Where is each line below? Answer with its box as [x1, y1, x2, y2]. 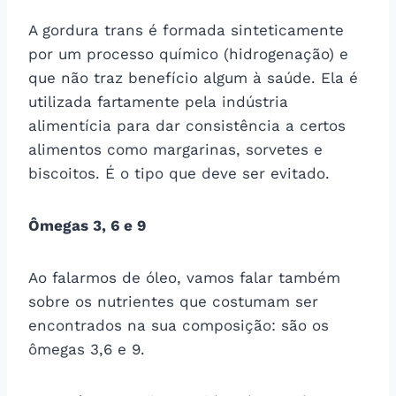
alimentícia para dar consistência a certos [28, 116, 346, 134]
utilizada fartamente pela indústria [28, 92, 288, 110]
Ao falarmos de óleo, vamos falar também [28, 268, 340, 286]
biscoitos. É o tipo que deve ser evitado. [28, 164, 330, 182]
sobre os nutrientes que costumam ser [28, 292, 318, 310]
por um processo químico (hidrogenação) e [28, 44, 348, 63]
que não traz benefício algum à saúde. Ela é [28, 68, 358, 87]
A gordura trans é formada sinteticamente [28, 20, 344, 39]
